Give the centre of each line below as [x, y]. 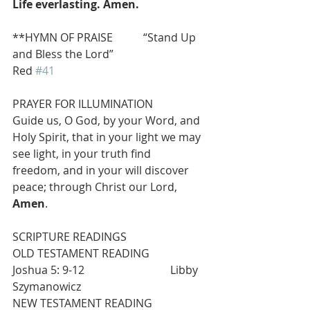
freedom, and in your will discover [102, 170]
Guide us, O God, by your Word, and [108, 120]
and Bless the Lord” [104, 54]
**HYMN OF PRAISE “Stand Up [106, 37]
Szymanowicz [47, 286]
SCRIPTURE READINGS [70, 237]
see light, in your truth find [82, 154]
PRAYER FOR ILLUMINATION [83, 104]
